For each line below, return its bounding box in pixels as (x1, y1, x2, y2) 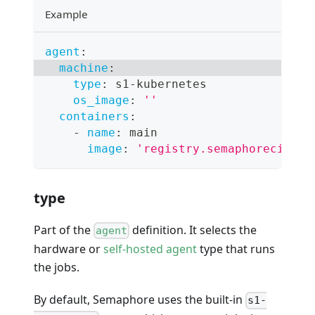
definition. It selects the (129, 221, 257, 238)
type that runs (197, 241, 275, 257)
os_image (73, 93, 129, 107)
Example (45, 6, 88, 21)
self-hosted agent (103, 241, 197, 257)
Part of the (34, 221, 94, 238)
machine (59, 60, 108, 75)
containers (59, 109, 129, 123)
